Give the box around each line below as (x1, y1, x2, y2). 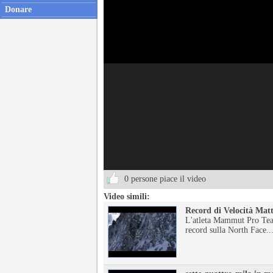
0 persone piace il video (122, 174, 206, 183)
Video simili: (104, 192, 150, 201)
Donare (5, 5, 32, 14)
